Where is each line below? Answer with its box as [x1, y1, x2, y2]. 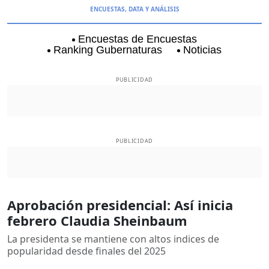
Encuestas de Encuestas [78, 33, 197, 45]
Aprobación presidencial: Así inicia [7, 195, 233, 214]
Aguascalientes [26, 62, 100, 74]
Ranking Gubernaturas [53, 44, 162, 56]
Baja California [115, 62, 186, 74]
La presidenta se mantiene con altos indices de [7, 232, 219, 246]
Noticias [183, 44, 222, 56]
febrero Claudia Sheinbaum [7, 211, 187, 229]
